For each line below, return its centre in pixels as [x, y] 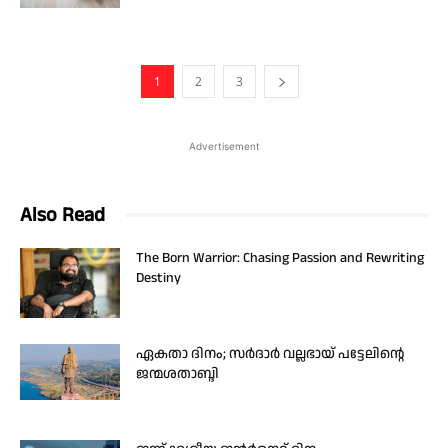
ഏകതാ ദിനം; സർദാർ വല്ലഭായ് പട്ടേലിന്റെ [270, 353]
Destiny [158, 277]
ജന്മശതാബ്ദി [177, 373]
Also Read [62, 214]
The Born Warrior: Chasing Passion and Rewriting [280, 257]
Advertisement [224, 145]
